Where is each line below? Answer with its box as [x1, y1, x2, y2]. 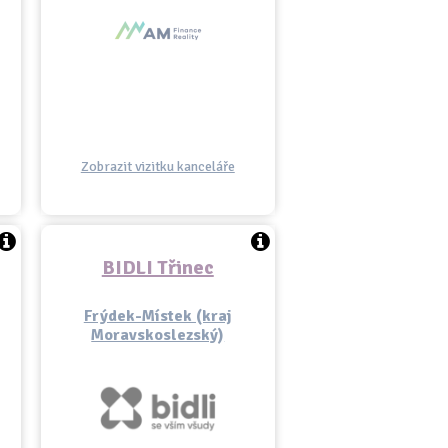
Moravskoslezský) [91, 325, 225, 345]
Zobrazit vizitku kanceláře [80, 158, 235, 175]
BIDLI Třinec [101, 255, 214, 280]
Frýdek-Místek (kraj [83, 306, 232, 326]
